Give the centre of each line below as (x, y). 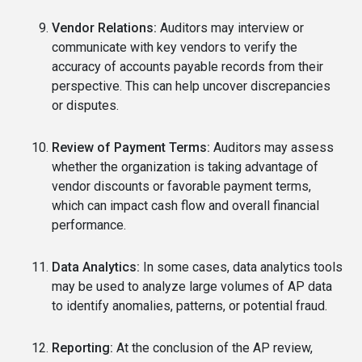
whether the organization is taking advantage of (185, 166)
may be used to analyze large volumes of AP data (192, 286)
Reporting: (82, 347)
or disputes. (85, 105)
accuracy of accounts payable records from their (187, 66)
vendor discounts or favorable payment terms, (181, 186)
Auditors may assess (272, 147)
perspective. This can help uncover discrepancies (191, 86)
